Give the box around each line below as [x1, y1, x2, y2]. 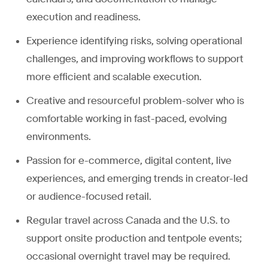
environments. [26, 130, 91, 143]
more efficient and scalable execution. [26, 70, 202, 83]
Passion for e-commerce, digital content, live [26, 154, 232, 167]
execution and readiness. [26, 10, 141, 23]
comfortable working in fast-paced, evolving [26, 112, 227, 125]
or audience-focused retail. [26, 190, 151, 203]
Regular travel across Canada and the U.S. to [26, 214, 230, 227]
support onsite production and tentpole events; [26, 232, 242, 245]
